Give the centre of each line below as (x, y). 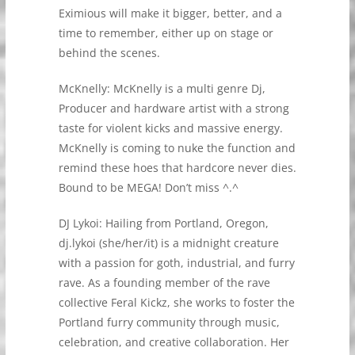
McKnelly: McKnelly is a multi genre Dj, (162, 88)
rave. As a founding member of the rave (164, 282)
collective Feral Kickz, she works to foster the (176, 302)
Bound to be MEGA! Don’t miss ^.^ (148, 187)
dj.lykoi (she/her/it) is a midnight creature (168, 243)
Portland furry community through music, (169, 322)
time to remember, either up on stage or (166, 33)
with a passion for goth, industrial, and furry (176, 263)
